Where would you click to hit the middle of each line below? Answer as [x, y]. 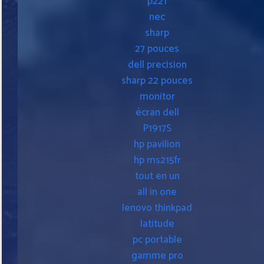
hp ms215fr [157, 160]
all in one [157, 192]
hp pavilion [157, 144]
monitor [157, 96]
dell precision [157, 65]
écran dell [157, 112]
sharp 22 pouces [157, 80]
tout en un [157, 176]
